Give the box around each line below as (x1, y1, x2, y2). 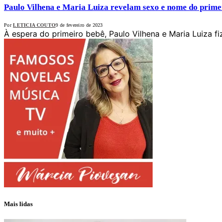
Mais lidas (4, 200, 33, 208)
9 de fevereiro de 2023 (55, 22, 103, 28)
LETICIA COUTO (13, 22, 56, 28)
